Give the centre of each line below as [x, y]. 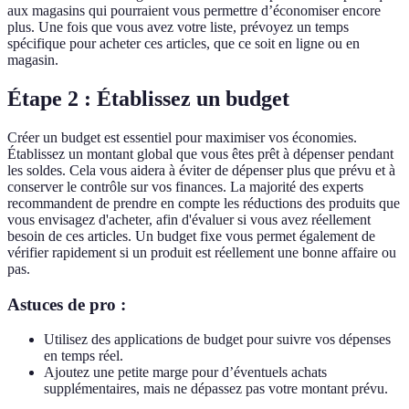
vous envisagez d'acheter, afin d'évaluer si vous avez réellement [189, 220]
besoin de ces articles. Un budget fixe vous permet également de [191, 236]
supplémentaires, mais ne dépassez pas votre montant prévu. [216, 389]
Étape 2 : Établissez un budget [148, 99]
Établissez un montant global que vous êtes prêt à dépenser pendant [200, 154]
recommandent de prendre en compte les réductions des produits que [204, 204]
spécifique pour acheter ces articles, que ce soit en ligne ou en [184, 44]
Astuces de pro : [67, 304]
